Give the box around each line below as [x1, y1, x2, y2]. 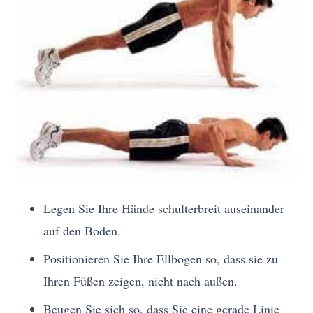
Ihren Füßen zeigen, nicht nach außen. [43, 272, 238, 289]
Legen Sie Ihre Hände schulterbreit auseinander [43, 199, 285, 217]
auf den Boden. [43, 221, 122, 239]
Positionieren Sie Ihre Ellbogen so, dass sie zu [43, 249, 279, 267]
